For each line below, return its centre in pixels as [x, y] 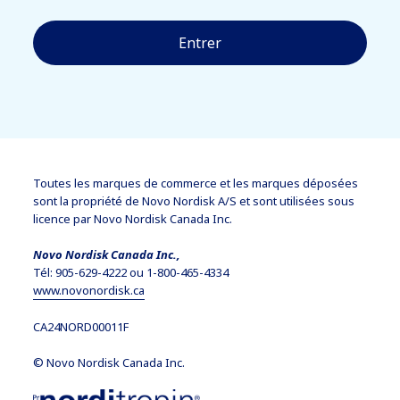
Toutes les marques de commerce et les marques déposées [196, 183]
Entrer [200, 42]
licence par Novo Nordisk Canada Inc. [133, 218]
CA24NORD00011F [81, 326]
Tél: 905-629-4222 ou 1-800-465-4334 [131, 272]
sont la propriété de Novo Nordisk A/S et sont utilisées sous [194, 200]
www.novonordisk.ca [89, 290]
